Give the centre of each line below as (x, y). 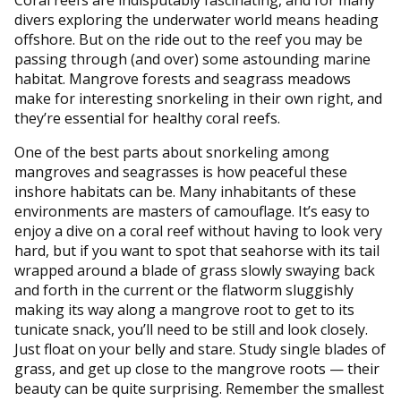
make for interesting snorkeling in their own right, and (198, 98)
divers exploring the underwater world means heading (196, 19)
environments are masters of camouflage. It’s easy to (192, 211)
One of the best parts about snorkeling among (172, 152)
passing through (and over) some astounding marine (192, 59)
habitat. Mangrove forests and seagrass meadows (183, 78)
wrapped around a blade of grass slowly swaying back (195, 270)
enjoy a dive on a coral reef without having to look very (198, 230)
